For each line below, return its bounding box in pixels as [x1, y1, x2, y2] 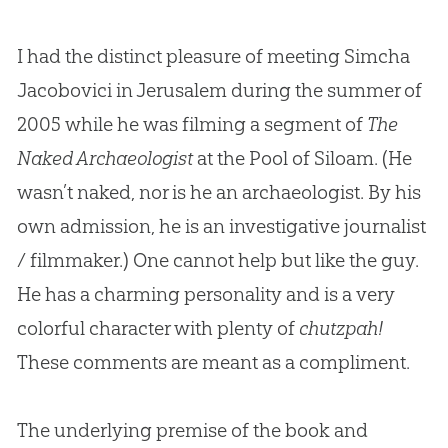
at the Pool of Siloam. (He [192, 145, 412, 170]
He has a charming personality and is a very [16, 281, 395, 306]
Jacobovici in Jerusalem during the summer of [16, 77, 422, 102]
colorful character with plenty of [16, 315, 299, 340]
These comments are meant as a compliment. [16, 349, 410, 374]
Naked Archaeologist [16, 145, 193, 170]
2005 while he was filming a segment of [16, 111, 367, 136]
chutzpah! [298, 315, 383, 340]
